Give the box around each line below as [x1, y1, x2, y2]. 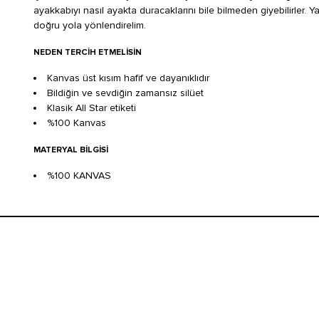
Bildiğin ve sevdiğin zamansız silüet [47, 86, 204, 99]
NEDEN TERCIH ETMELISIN [33, 46, 142, 58]
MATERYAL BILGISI [33, 144, 108, 155]
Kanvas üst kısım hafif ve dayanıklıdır [47, 71, 209, 84]
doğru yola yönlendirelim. [33, 19, 146, 31]
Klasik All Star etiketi [47, 101, 136, 114]
